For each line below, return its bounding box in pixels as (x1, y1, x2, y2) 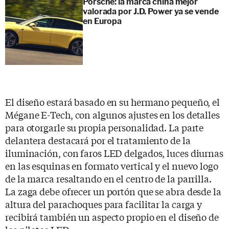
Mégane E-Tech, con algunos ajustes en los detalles (5, 107, 220, 121)
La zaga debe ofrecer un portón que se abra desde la (5, 184, 221, 198)
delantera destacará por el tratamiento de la (5, 133, 191, 147)
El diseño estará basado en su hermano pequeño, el (5, 95, 220, 108)
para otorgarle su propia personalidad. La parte (5, 120, 204, 134)
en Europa (83, 16, 122, 26)
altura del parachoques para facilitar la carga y (5, 197, 202, 211)
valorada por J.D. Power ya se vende (83, 6, 219, 16)
